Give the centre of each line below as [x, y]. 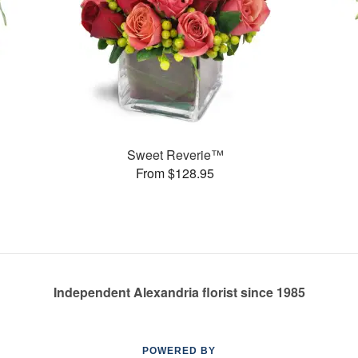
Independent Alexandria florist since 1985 [179, 292]
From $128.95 [175, 173]
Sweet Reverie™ [175, 154]
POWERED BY [179, 351]
